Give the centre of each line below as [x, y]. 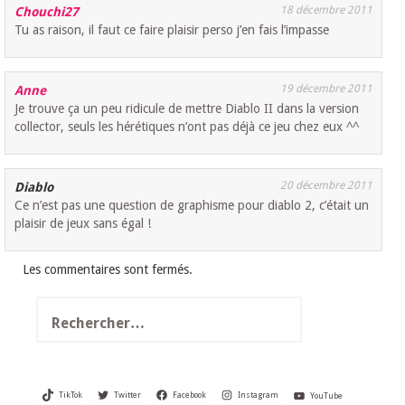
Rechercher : [75, 305]
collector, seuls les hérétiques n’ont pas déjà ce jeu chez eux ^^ [187, 127]
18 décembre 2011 [326, 10]
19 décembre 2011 [326, 89]
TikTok [70, 396]
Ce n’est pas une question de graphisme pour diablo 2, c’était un [192, 206]
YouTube [326, 396]
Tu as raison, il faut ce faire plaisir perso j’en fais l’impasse [172, 30]
